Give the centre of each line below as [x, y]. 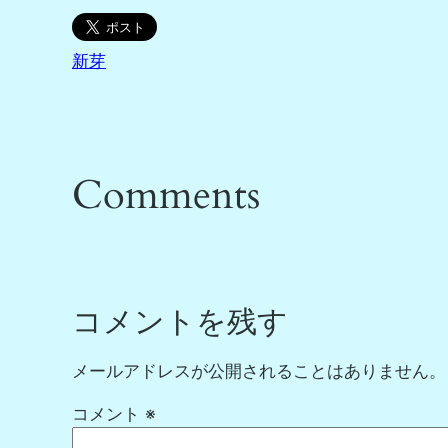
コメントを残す [180, 323]
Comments [166, 195]
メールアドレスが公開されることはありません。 [259, 371]
